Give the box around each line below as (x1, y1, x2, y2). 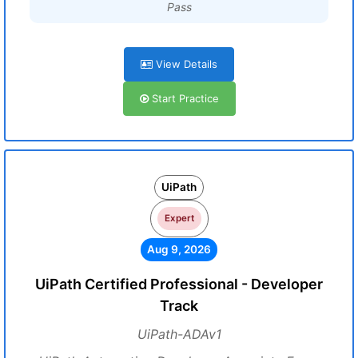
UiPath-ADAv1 (137, 326, 221, 342)
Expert (164, 213, 194, 224)
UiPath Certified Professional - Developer (35, 276, 323, 292)
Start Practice (148, 92, 219, 105)
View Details (153, 58, 217, 70)
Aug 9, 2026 (147, 243, 211, 256)
